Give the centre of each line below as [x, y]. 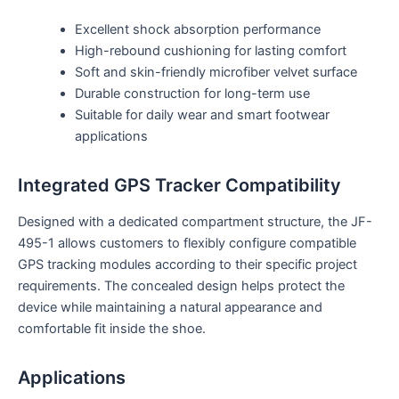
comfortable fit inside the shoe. [112, 328]
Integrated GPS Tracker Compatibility [179, 185]
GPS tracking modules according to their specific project [187, 264]
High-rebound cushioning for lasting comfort [210, 50]
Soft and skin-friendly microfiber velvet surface [216, 72]
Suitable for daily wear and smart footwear [202, 114]
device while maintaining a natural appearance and [170, 307]
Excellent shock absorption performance [197, 29]
